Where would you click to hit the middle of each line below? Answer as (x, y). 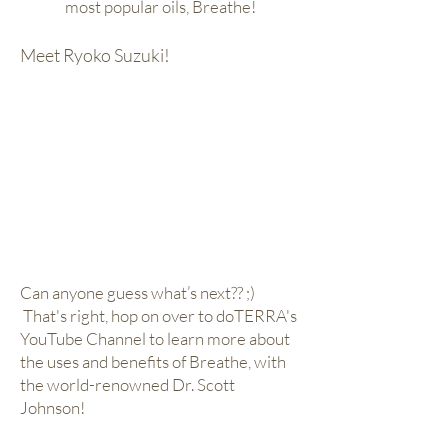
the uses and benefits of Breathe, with (153, 361)
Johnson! (52, 407)
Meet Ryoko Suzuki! (95, 55)
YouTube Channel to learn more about (155, 338)
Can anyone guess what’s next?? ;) (137, 292)
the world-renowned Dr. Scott (127, 384)
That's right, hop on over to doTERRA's (158, 315)
